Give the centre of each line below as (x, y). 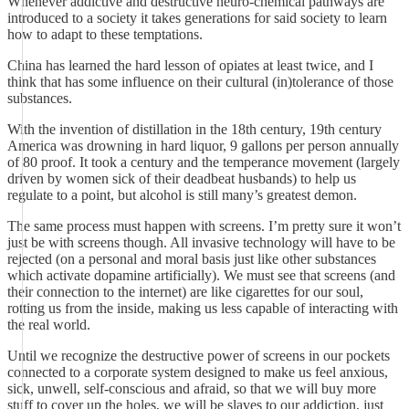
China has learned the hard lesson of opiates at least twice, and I (190, 65)
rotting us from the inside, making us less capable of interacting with (203, 308)
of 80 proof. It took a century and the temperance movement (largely (204, 162)
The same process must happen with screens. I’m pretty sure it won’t (204, 226)
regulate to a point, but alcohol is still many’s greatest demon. (182, 195)
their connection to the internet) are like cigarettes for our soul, (185, 292)
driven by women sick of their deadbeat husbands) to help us (182, 178)
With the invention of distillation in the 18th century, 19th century (194, 129)
